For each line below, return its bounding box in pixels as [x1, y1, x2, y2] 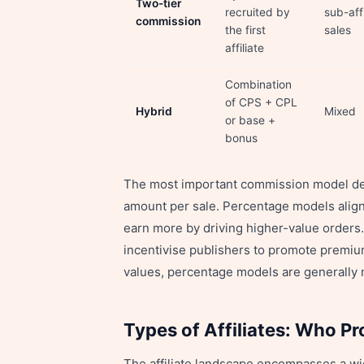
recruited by [225, 6, 290, 19]
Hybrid [136, 105, 172, 118]
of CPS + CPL [225, 96, 297, 109]
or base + [225, 114, 275, 127]
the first [225, 24, 266, 37]
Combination [225, 78, 292, 91]
